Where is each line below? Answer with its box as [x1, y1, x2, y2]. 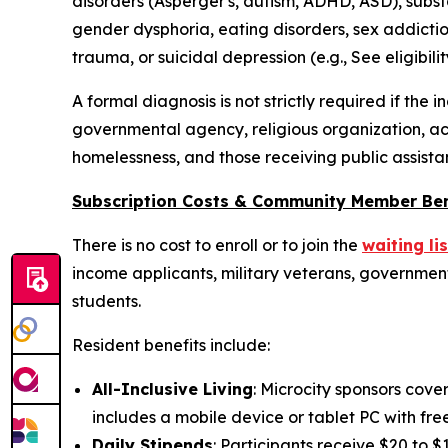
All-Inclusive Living [92, 378, 253, 399]
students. [72, 290, 141, 311]
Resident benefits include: [72, 334, 270, 355]
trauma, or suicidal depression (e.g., [72, 46, 351, 67]
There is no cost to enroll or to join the [72, 234, 362, 255]
